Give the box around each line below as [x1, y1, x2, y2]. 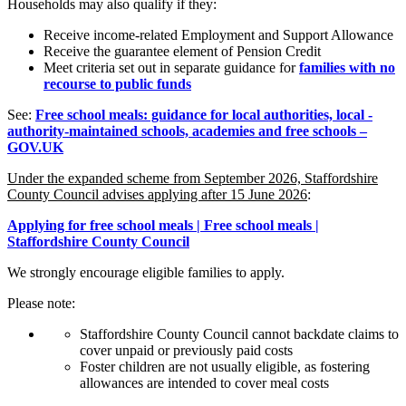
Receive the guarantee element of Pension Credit [43, 43, 321, 60]
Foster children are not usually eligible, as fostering [80, 359, 370, 375]
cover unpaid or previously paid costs [80, 343, 293, 359]
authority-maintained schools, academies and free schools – [7, 123, 367, 140]
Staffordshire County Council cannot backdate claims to [80, 326, 399, 343]
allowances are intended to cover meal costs [80, 375, 329, 391]
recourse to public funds [43, 76, 191, 92]
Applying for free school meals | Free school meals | [7, 217, 319, 234]
